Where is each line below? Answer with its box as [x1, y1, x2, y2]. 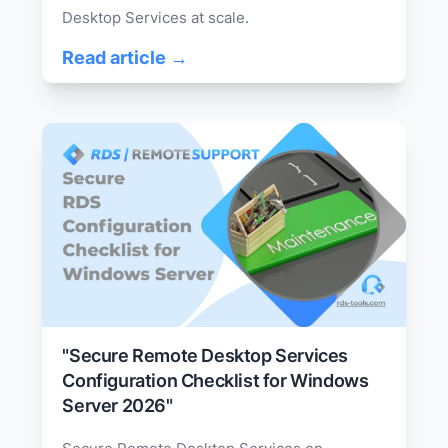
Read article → [62, 46, 189, 68]
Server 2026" [62, 394, 173, 416]
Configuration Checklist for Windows [62, 369, 369, 391]
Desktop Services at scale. [62, 7, 250, 27]
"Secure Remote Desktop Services [62, 344, 349, 366]
